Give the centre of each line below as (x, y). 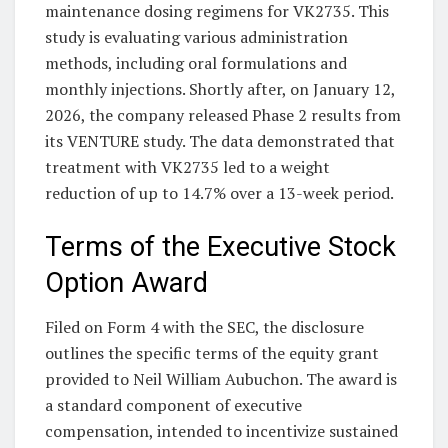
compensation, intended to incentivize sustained (221, 431)
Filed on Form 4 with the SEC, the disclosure (204, 327)
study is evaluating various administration (196, 37)
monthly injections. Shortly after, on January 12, (220, 89)
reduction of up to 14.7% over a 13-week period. (219, 193)
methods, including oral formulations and (196, 63)
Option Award (126, 282)
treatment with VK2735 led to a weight (187, 167)
